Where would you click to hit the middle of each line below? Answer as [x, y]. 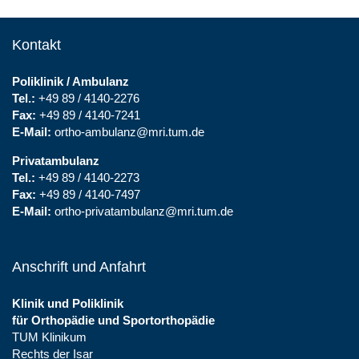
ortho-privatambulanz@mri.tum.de [144, 211]
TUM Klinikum [49, 337]
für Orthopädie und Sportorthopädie [113, 320]
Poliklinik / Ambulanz [71, 81]
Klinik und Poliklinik [68, 303]
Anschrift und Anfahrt [79, 266]
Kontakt [36, 44]
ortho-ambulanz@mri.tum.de [129, 131]
